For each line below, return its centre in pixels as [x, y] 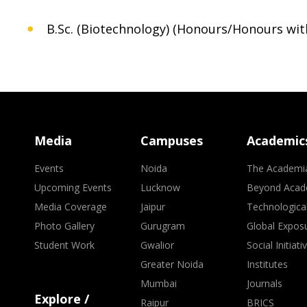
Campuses [172, 140]
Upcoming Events [73, 187]
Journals [265, 283]
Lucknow [161, 187]
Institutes [268, 264]
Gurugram [163, 226]
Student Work [64, 245]
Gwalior [158, 245]
